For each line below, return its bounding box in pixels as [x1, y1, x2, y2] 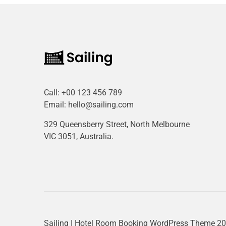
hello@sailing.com [68, 99, 134, 109]
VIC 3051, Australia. [44, 131, 114, 141]
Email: [44, 99, 68, 109]
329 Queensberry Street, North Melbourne [44, 119, 190, 129]
